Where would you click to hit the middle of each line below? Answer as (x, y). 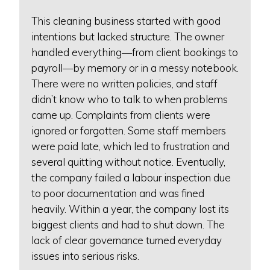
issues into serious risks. (85, 256)
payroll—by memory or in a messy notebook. (135, 67)
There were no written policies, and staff (124, 83)
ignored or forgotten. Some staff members (129, 130)
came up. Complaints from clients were (121, 115)
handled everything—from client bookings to (135, 52)
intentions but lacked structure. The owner (128, 36)
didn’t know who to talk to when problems (130, 99)
